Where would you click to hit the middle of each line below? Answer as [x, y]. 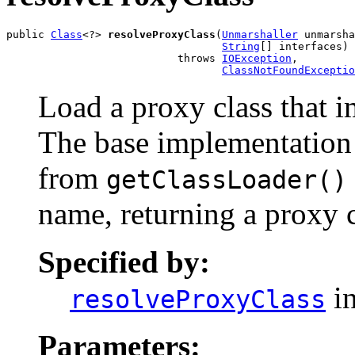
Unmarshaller [260, 34]
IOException [257, 58]
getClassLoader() [227, 179]
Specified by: [124, 261]
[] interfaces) [304, 46]
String [241, 46]
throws [114, 58]
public [29, 34]
